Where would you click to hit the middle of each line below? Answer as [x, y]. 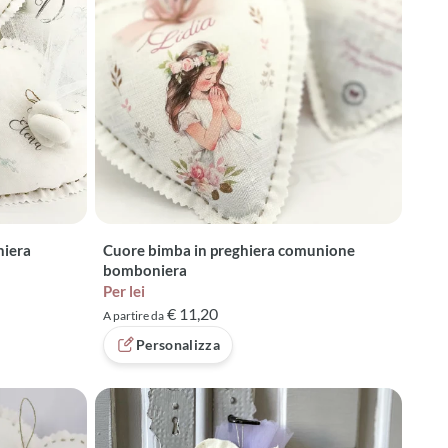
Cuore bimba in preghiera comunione [229, 250]
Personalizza [178, 345]
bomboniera [145, 270]
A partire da [133, 316]
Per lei [124, 291]
